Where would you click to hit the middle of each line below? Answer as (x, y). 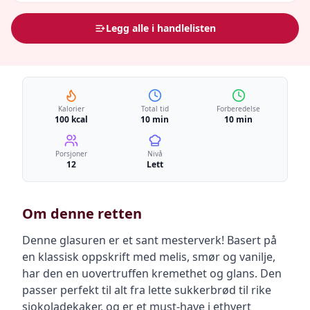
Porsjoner (72, 154)
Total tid (155, 109)
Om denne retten (82, 213)
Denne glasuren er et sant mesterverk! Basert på (149, 240)
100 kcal (72, 119)
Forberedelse (239, 109)
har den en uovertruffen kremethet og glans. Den (152, 273)
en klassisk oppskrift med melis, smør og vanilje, (149, 257)
